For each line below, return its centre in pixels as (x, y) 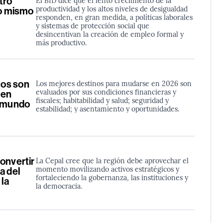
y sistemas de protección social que (92, 25)
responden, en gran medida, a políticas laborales (114, 17)
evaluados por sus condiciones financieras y (106, 91)
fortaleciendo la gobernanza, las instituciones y (112, 177)
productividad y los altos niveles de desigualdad (111, 8)
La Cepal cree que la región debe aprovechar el (112, 161)
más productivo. (61, 42)
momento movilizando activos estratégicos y (107, 169)
